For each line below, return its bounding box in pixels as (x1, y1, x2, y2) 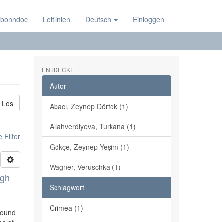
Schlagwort (49, 182, 84, 192)
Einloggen (133, 14, 164, 24)
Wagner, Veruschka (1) (49, 162, 121, 172)
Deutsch (85, 14, 113, 24)
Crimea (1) (49, 203, 83, 213)
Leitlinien (43, 14, 70, 24)
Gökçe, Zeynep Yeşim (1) (49, 142, 129, 152)
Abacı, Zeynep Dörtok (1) (49, 101, 128, 111)
